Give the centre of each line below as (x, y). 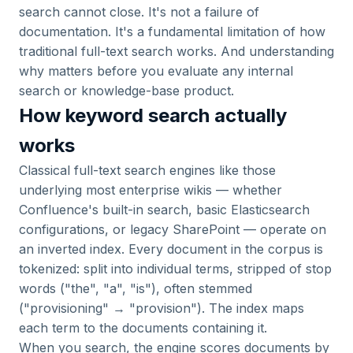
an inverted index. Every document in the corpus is (171, 249)
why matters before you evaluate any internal (156, 71)
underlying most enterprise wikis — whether (150, 190)
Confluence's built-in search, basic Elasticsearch (164, 210)
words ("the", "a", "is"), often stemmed (136, 288)
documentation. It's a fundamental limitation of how (172, 32)
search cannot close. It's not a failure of (139, 12)
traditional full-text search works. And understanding (176, 51)
